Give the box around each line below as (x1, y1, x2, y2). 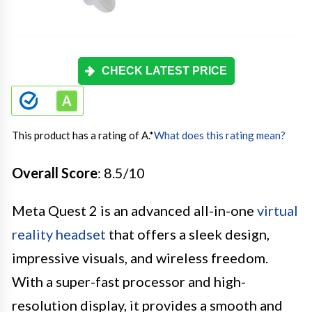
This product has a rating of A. (12, 128, 149, 141)
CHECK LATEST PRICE (102, 64, 227, 77)
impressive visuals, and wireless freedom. (12, 249, 268, 266)
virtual (257, 201, 298, 219)
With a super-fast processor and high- (12, 272, 246, 290)
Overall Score (12, 164, 97, 181)
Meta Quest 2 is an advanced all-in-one (12, 201, 257, 219)
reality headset (12, 225, 106, 242)
